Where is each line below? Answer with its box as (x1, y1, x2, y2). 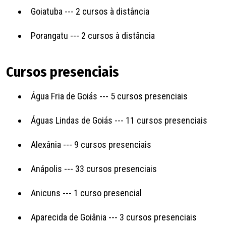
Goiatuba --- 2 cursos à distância (31, 6, 149, 17)
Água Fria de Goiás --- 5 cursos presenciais (31, 90, 188, 101)
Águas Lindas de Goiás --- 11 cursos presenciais (31, 115, 207, 126)
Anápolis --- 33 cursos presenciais (31, 163, 157, 174)
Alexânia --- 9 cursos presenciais (31, 139, 151, 150)
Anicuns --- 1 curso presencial (31, 187, 142, 198)
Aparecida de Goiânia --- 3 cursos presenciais (31, 211, 197, 222)
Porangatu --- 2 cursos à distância (31, 30, 155, 41)
